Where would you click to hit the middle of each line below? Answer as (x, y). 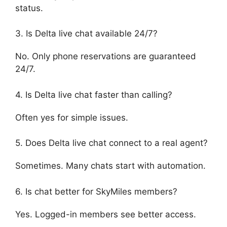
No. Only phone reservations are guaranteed (106, 56)
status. (29, 8)
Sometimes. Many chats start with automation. (110, 166)
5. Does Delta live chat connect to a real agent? (111, 143)
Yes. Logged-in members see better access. (106, 214)
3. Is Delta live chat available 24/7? (86, 34)
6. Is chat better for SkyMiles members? (96, 191)
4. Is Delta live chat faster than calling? (94, 94)
